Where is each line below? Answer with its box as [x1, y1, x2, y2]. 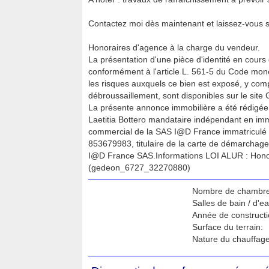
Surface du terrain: [192, 222, 263, 232]
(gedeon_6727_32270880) [88, 163, 190, 172]
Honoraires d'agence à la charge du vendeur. [88, 43, 260, 52]
